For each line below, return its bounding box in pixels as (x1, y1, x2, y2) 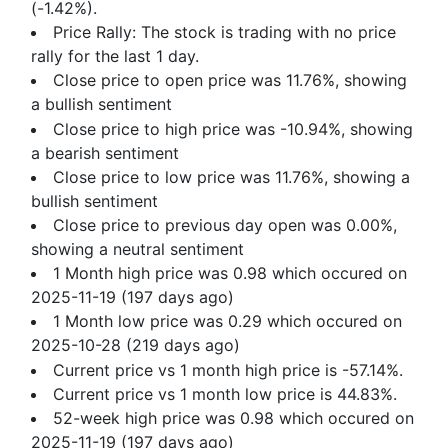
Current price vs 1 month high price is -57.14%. (53, 359, 404, 380)
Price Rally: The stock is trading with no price (53, 22, 397, 43)
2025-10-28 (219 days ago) (31, 335, 241, 356)
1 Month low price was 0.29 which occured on (53, 311, 403, 332)
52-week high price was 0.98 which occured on (53, 407, 415, 428)
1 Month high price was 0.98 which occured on (53, 263, 408, 284)
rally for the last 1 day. (31, 46, 200, 67)
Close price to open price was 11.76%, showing (53, 70, 408, 91)
